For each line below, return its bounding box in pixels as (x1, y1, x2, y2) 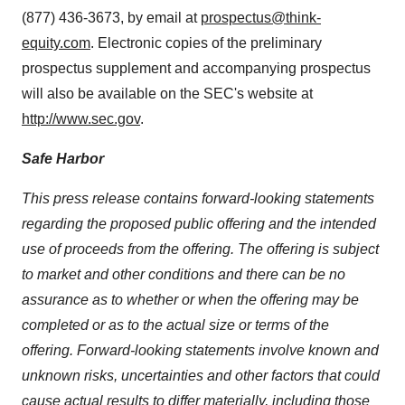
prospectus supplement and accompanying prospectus (22, 61, 371, 77)
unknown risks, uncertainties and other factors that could (22, 368, 380, 384)
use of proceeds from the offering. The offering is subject (22, 241, 379, 258)
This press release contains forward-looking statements (22, 191, 374, 207)
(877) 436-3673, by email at (22, 10, 201, 26)
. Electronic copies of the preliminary (90, 35, 322, 52)
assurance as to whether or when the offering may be (22, 292, 359, 308)
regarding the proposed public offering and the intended (22, 216, 376, 232)
